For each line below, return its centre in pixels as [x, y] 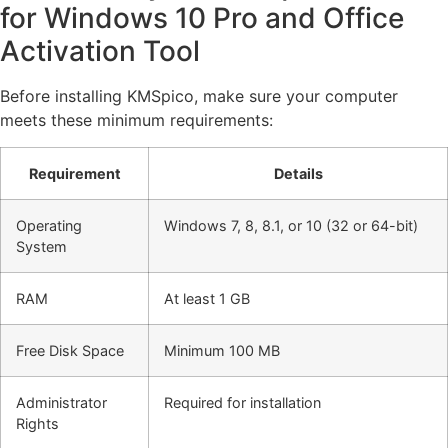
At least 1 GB [207, 298]
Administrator [61, 402]
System [41, 246]
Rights [37, 423]
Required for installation [242, 402]
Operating [49, 225]
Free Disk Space [70, 350]
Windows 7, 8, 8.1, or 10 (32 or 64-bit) [291, 225]
